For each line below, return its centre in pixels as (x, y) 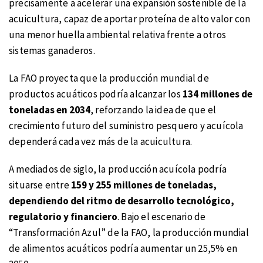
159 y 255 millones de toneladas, (144, 185)
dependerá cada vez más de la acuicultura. (101, 142)
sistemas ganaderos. (52, 51)
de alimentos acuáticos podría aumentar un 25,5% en (123, 248)
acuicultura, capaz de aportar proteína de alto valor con (130, 19)
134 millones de (218, 94)
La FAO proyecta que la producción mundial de (109, 78)
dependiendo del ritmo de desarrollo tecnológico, (122, 200)
